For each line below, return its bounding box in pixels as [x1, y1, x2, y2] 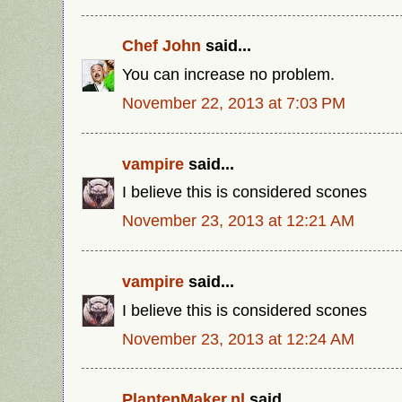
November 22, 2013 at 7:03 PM [122, 93, 345, 113]
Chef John [122, 36, 201, 56]
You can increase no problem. [122, 65, 335, 84]
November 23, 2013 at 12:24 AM [122, 328, 354, 348]
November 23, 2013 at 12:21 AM [122, 211, 354, 231]
